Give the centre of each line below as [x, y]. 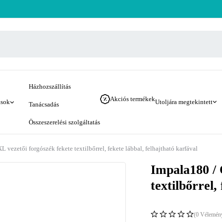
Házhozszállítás [50, 86]
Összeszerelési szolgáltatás [64, 122]
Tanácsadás [44, 104]
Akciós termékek [133, 99]
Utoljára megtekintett [184, 102]
